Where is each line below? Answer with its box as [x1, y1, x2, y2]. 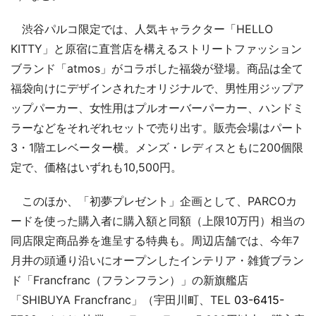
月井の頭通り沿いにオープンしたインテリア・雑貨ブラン [11, 253, 304, 267]
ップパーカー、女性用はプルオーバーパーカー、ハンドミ [11, 101, 304, 115]
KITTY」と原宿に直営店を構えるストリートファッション [11, 42, 302, 56]
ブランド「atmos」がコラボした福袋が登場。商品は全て [11, 61, 303, 75]
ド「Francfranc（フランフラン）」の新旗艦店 [11, 273, 248, 287]
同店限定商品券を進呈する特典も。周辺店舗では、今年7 [11, 233, 299, 248]
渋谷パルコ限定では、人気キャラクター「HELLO [11, 22, 273, 36]
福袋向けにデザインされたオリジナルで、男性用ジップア [11, 81, 304, 95]
